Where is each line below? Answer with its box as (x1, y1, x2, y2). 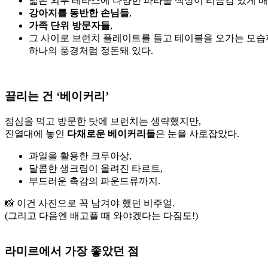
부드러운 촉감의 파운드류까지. (29, 175, 160, 186)
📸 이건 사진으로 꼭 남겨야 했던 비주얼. (5, 197, 175, 208)
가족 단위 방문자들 (29, 20, 110, 31)
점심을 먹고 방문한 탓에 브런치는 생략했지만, (5, 115, 201, 126)
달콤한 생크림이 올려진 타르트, (29, 163, 163, 173)
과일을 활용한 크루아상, (29, 150, 132, 161)
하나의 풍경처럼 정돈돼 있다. (29, 45, 153, 56)
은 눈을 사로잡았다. (156, 128, 239, 139)
